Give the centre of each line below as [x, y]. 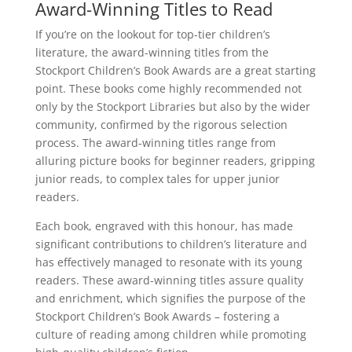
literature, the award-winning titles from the [152, 52]
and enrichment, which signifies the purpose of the [170, 298]
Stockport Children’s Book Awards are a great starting [175, 70]
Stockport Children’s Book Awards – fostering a [157, 316]
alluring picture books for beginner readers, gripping [175, 160]
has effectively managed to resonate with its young [169, 262]
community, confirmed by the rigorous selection [161, 124]
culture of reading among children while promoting [170, 334]
